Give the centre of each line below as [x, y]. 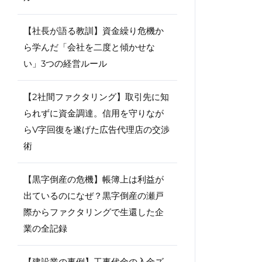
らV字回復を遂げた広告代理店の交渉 [96, 130]
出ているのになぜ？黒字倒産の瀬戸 [94, 196]
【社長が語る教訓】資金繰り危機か [94, 31]
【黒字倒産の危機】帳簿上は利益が [94, 179]
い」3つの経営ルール [65, 63]
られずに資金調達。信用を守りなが [94, 113]
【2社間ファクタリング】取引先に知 [96, 97]
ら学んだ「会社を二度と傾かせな [89, 47]
